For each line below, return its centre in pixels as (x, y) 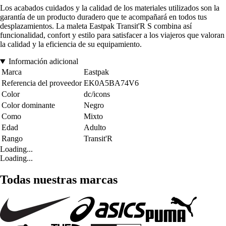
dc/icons (97, 94)
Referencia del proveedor (42, 83)
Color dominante (28, 105)
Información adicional (43, 62)
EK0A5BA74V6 (111, 83)
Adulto (95, 128)
